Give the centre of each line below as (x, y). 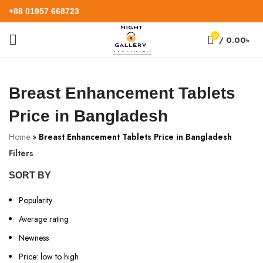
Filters (21, 153)
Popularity (36, 200)
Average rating (44, 219)
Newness (34, 238)
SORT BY (30, 175)
